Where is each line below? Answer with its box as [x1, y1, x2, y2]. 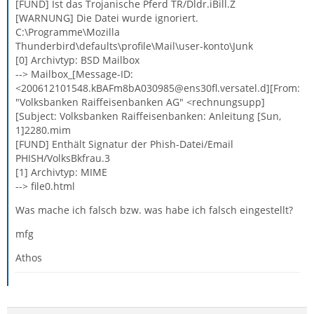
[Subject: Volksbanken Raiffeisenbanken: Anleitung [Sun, [15, 109, 281, 123]
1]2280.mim [15, 123, 71, 137]
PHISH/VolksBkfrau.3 [15, 151, 110, 165]
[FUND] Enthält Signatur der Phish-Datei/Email [15, 137, 233, 151]
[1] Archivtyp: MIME [15, 165, 107, 179]
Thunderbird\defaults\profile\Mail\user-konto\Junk [15, 39, 253, 53]
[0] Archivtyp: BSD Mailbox [15, 53, 139, 67]
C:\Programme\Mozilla [15, 25, 120, 39]
